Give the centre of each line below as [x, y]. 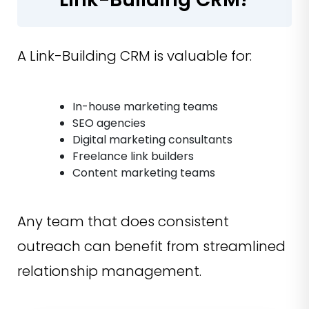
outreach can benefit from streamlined [151, 247]
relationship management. [109, 271]
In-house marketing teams [145, 107]
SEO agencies [109, 123]
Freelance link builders [133, 157]
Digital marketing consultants [152, 140]
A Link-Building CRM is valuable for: [134, 56]
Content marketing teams [144, 173]
